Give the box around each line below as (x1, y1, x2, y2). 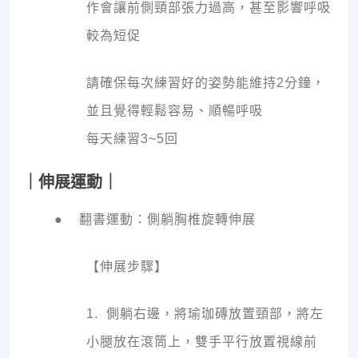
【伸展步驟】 (86, 260, 168, 274)
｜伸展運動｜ (22, 173, 118, 192)
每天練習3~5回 (86, 132, 178, 146)
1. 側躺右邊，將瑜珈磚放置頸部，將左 (86, 307, 324, 321)
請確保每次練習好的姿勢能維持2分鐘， (86, 76, 325, 90)
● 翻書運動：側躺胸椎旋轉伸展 (54, 213, 256, 227)
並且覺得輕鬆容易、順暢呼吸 (86, 104, 263, 118)
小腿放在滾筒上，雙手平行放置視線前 (86, 335, 317, 349)
